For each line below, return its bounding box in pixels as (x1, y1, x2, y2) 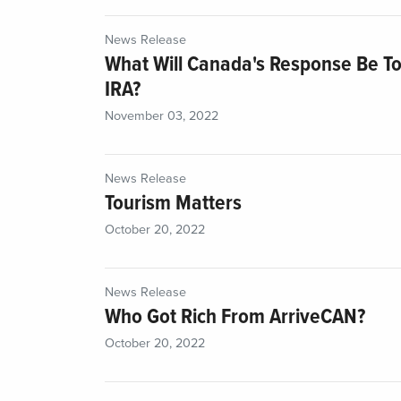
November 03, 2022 (105, 108, 218, 124)
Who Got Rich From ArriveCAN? (105, 303, 365, 332)
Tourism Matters (105, 190, 242, 218)
